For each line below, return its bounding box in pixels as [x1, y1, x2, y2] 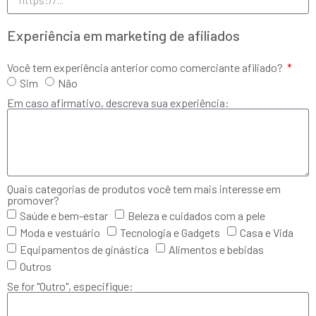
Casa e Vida [240, 225, 293, 239]
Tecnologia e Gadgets [120, 225, 220, 239]
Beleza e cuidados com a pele [128, 208, 265, 222]
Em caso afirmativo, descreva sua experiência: [7, 96, 229, 109]
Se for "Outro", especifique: [7, 279, 133, 293]
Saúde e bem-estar [20, 208, 108, 222]
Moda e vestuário [20, 225, 100, 239]
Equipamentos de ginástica [20, 242, 149, 256]
